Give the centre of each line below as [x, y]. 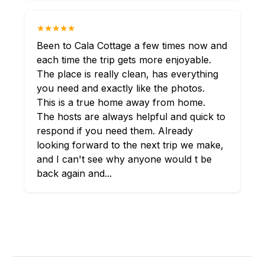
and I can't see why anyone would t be [125, 159]
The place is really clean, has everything [128, 74]
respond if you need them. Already [115, 131]
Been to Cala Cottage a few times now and [132, 46]
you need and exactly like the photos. [121, 88]
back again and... [75, 173]
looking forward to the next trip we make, [130, 145]
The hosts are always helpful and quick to [131, 117]
